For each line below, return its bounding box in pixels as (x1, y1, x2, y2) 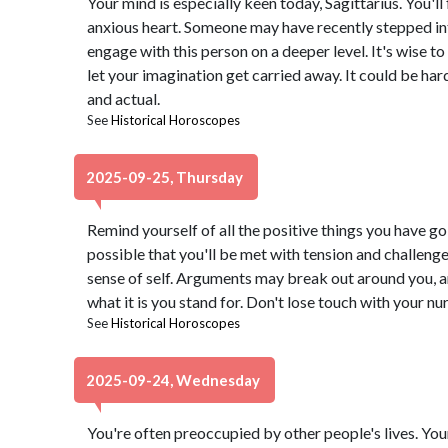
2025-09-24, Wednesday (86, 371, 263, 389)
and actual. (86, 89, 160, 108)
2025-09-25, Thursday (86, 168, 246, 186)
